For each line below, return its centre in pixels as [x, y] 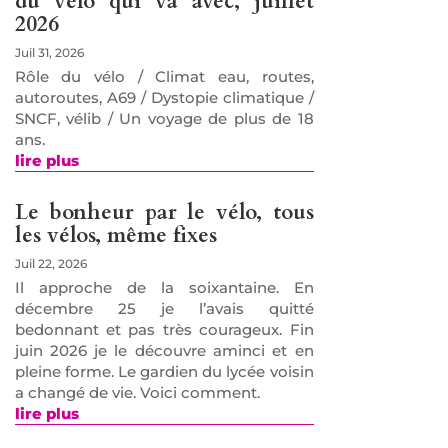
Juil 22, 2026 [50, 263]
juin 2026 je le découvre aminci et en [164, 350]
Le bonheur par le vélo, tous [164, 212]
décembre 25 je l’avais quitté [164, 308]
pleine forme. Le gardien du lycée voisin [164, 371]
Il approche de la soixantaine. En [164, 287]
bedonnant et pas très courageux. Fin [164, 329]
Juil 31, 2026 [49, 53]
